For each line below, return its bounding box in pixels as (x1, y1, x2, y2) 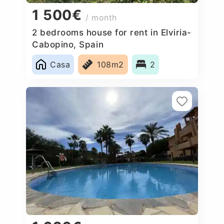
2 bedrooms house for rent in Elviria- (32, 27, 191, 37)
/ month (85, 12, 117, 23)
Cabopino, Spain (32, 39, 104, 49)
